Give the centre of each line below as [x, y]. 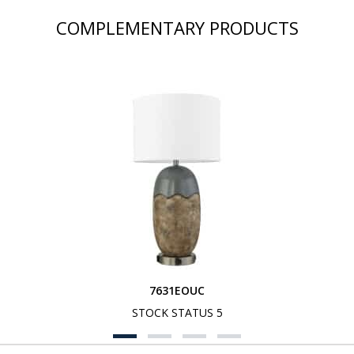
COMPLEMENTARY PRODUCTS [177, 28]
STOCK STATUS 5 [177, 313]
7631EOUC [177, 290]
